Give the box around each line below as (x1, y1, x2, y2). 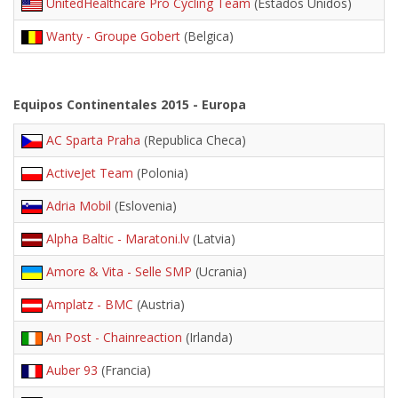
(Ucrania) (192, 263, 247, 280)
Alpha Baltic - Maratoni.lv (46, 230, 189, 247)
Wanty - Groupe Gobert (46, 28, 180, 44)
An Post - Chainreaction (46, 329, 182, 346)
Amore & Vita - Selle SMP (46, 263, 192, 280)
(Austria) (133, 296, 185, 313)
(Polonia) (133, 164, 188, 181)
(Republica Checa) (140, 131, 246, 148)
